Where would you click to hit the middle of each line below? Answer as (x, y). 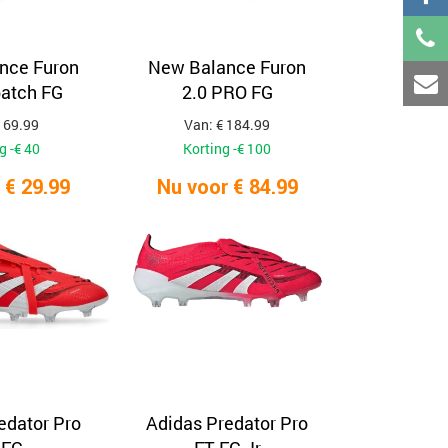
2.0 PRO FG (227, 92)
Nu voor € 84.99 (227, 186)
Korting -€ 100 (227, 148)
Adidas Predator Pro (227, 423)
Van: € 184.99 (227, 124)
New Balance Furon (227, 67)
